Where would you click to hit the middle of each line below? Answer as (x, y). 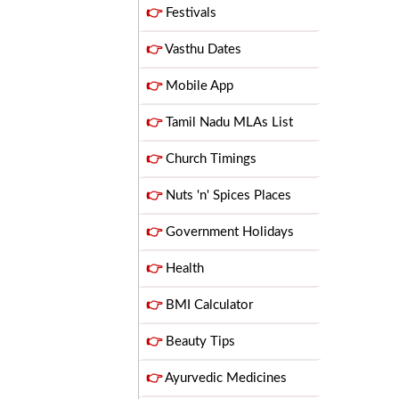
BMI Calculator (208, 305)
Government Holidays (228, 232)
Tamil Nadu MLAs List (228, 122)
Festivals (189, 13)
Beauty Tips (199, 342)
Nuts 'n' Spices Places (227, 195)
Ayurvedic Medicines (224, 378)
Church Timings (209, 159)
